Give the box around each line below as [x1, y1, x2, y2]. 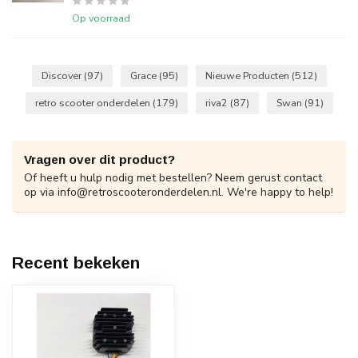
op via [24, 185, 58, 200]
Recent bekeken [12, 253, 140, 272]
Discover [41, 69, 84, 82]
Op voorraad [72, 11, 130, 25]
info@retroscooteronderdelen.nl [58, 185, 221, 200]
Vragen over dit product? [24, 153, 175, 166]
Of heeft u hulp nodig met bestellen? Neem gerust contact [24, 170, 322, 185]
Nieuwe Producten [205, 69, 292, 82]
